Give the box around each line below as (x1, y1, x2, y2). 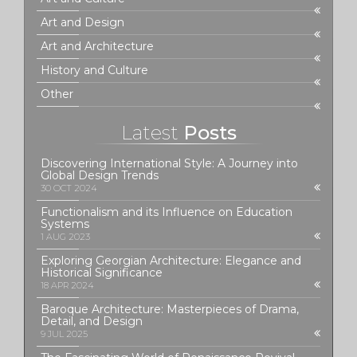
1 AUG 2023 (41, 230, 90, 242)
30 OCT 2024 (41, 182, 97, 194)
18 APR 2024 (41, 279, 94, 291)
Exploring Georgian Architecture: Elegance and (41, 253, 301, 268)
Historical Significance (41, 265, 163, 280)
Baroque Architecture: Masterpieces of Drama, (41, 301, 299, 316)
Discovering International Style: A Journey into (41, 155, 298, 171)
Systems (41, 216, 89, 231)
